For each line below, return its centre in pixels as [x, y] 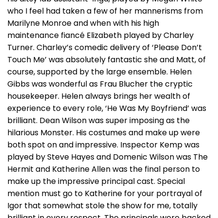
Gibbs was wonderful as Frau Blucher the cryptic [100, 84]
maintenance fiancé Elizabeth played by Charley [100, 35]
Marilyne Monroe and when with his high [83, 23]
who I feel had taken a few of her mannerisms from [105, 11]
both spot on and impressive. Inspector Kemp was [103, 145]
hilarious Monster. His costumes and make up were [104, 133]
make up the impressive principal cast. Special [96, 181]
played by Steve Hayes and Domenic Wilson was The [108, 157]
